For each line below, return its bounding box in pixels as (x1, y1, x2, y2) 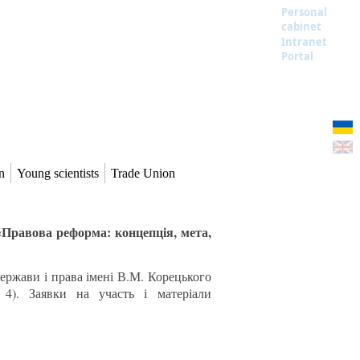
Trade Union (111, 166, 175, 181)
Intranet (281, 35, 327, 49)
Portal (281, 49, 313, 63)
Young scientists (17, 166, 99, 181)
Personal (281, 5, 327, 19)
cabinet (281, 19, 321, 34)
